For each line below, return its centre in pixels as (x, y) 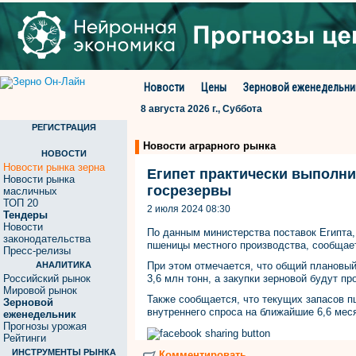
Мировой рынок (40, 290)
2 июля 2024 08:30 (189, 209)
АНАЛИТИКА (64, 265)
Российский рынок (47, 279)
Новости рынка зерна (54, 167)
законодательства (47, 239)
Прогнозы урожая (45, 326)
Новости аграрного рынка (209, 146)
